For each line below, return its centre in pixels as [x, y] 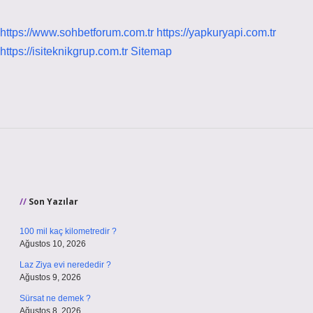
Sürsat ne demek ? [55, 298]
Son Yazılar [53, 202]
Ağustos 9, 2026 [50, 277]
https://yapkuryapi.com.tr [216, 32]
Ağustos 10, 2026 [53, 244]
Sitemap [151, 51]
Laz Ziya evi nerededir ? [65, 265]
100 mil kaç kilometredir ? [68, 231]
